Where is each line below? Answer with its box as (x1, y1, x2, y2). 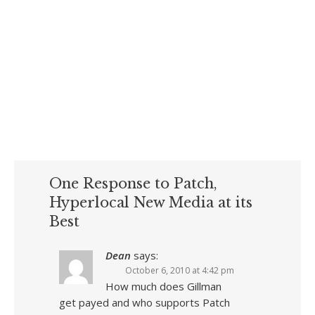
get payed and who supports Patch (59, 295, 230, 309)
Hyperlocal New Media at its (49, 194, 252, 211)
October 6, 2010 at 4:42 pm (125, 264, 234, 276)
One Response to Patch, (49, 175, 217, 192)
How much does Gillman (105, 279, 221, 293)
